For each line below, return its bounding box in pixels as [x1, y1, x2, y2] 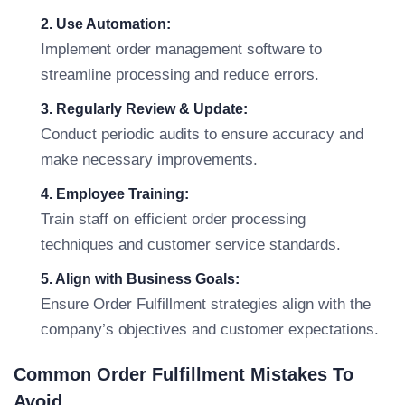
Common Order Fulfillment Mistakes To [14, 364, 353, 384]
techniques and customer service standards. [41, 236, 341, 253]
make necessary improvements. [41, 151, 258, 168]
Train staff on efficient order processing [41, 211, 306, 228]
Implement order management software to [41, 41, 322, 58]
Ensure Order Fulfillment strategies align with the [41, 296, 371, 313]
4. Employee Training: [41, 186, 189, 202]
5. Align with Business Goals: [41, 271, 240, 287]
